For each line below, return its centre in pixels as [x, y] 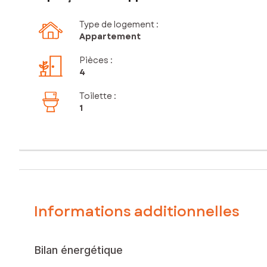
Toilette [96, 96]
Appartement [110, 37]
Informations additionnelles [137, 211]
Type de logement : [119, 25]
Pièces [94, 60]
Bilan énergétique [79, 250]
